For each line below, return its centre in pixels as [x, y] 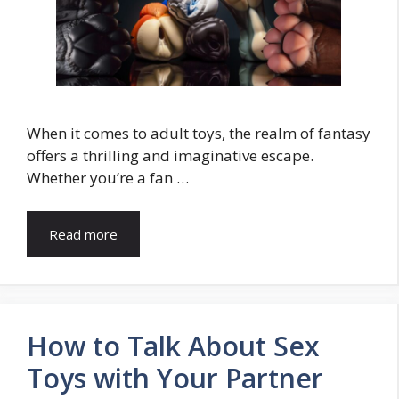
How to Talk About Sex [173, 346]
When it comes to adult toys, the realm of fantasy [199, 133]
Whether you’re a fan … [108, 177]
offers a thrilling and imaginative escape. [170, 155]
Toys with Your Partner [175, 379]
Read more [83, 235]
